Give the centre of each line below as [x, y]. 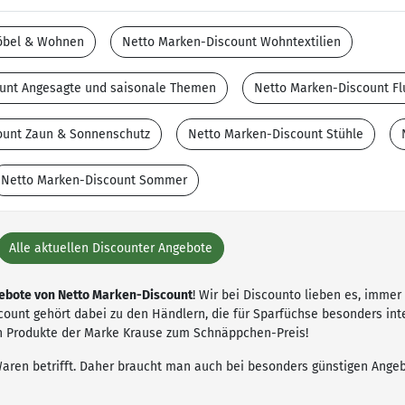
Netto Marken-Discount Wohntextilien [231, 42]
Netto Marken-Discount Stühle [276, 134]
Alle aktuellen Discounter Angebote [110, 248]
